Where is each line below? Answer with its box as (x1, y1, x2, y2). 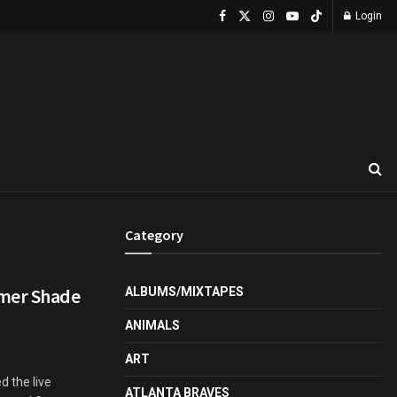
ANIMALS (125, 318, 180, 332)
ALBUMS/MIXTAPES (125, 284, 244, 299)
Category (125, 226, 183, 244)
